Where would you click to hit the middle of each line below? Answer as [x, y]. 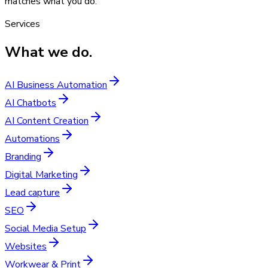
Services [22, 24]
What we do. [48, 52]
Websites [26, 246]
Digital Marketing [41, 174]
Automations [32, 138]
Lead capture [32, 192]
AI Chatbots [31, 103]
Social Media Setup [45, 228]
